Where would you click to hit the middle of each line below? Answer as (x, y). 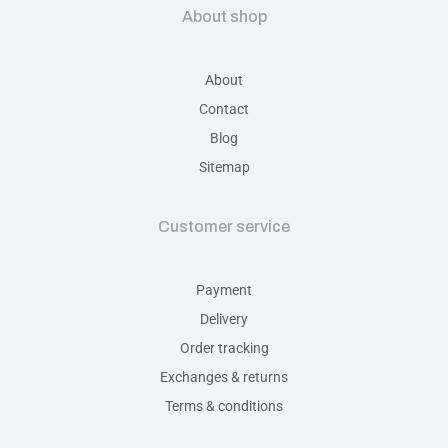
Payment (224, 289)
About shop (224, 16)
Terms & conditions (224, 405)
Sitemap (224, 166)
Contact (224, 108)
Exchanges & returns (224, 376)
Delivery (224, 318)
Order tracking (224, 347)
